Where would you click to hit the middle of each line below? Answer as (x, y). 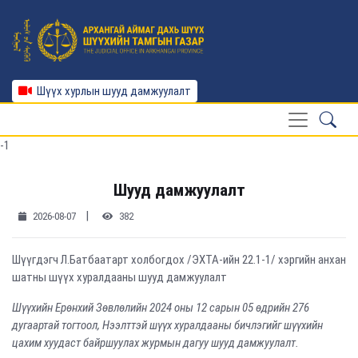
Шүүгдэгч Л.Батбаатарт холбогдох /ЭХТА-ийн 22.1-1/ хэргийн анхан (179, 260)
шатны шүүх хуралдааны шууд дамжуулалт (119, 278)
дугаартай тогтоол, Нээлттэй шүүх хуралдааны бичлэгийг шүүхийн (167, 326)
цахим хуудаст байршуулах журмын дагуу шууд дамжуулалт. (155, 343)
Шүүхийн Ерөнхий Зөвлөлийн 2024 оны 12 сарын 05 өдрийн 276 (161, 308)
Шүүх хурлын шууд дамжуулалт (111, 91)
